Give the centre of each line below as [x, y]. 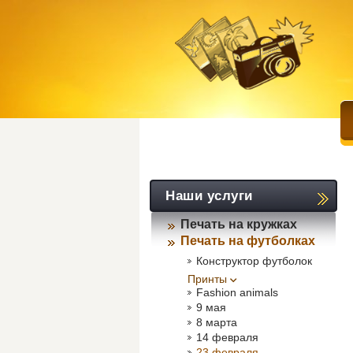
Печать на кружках [239, 224]
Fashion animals [237, 292]
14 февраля [227, 337]
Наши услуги [209, 196]
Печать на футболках [248, 241]
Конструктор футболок [254, 261]
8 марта [217, 322]
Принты [207, 279]
